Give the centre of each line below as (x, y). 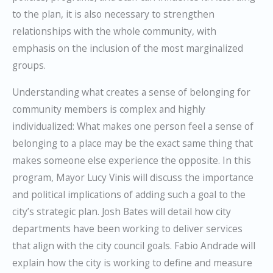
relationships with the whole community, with (114, 31)
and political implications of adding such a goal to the (129, 194)
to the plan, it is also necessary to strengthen (113, 14)
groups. (29, 66)
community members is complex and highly (109, 109)
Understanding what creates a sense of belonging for (131, 92)
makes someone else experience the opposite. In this (132, 160)
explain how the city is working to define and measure (132, 262)
